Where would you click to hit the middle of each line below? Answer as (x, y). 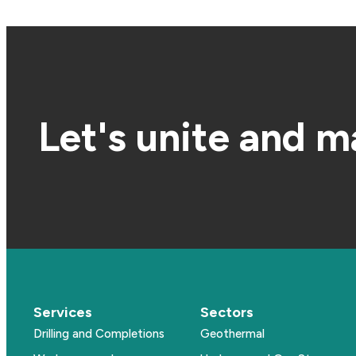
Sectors (226, 312)
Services (63, 312)
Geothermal (232, 334)
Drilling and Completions (99, 334)
